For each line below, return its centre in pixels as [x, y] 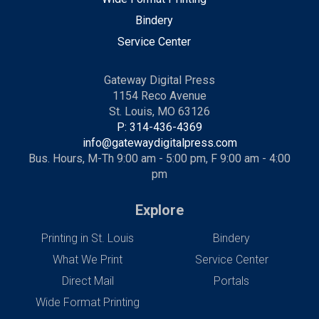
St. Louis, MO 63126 [159, 111]
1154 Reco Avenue [159, 95]
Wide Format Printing [88, 302]
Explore [159, 210]
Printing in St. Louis [88, 238]
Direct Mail [88, 281]
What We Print [88, 259]
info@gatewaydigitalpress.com [159, 142]
